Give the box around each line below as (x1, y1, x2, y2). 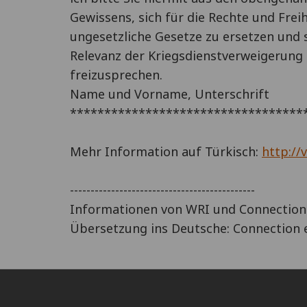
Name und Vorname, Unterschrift (70, 86, 269, 102)
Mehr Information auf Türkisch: (70, 143, 262, 160)
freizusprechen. (70, 66, 162, 83)
